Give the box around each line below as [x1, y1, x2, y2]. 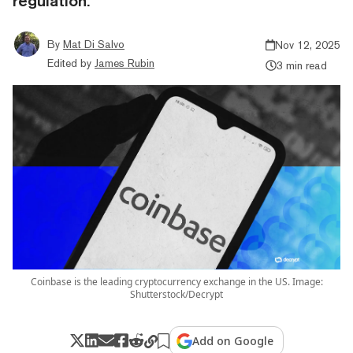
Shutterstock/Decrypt [130, 287, 223, 301]
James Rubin [95, 56, 154, 69]
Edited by [47, 56, 91, 69]
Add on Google [192, 333, 274, 348]
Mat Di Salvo [63, 37, 124, 50]
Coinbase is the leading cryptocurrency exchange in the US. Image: [30, 274, 323, 288]
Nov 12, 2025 [275, 38, 340, 51]
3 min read [276, 58, 327, 72]
